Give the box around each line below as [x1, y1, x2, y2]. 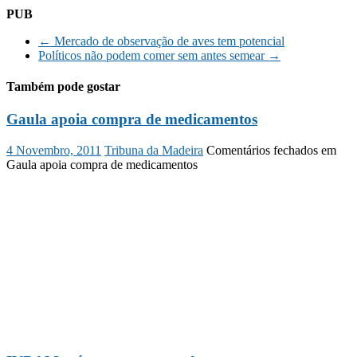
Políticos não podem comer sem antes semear [38, 48, 268, 62]
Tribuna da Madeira [104, 143, 203, 157]
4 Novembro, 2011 [6, 143, 101, 157]
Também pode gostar [6, 79, 120, 93]
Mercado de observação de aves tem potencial [51, 33, 284, 48]
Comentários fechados [206, 143, 318, 157]
